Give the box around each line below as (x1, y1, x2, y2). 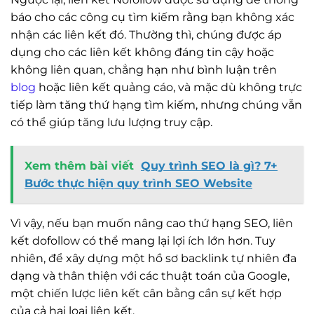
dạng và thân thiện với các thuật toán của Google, (11, 269, 289, 283)
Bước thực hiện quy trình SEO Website (25, 177, 252, 191)
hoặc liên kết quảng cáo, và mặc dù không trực (36, 81, 302, 95)
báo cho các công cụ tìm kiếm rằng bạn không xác (11, 11, 294, 25)
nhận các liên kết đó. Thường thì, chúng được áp (11, 28, 282, 42)
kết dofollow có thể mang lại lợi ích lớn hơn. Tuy (11, 234, 275, 248)
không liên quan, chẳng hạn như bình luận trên (11, 63, 277, 77)
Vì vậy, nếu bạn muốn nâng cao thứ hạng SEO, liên (11, 217, 293, 231)
